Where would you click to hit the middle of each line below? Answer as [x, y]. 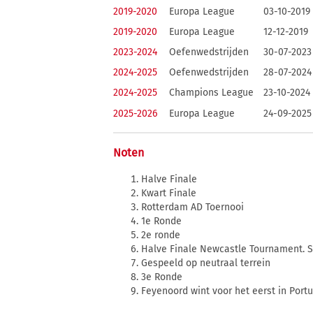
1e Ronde [161, 221]
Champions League [211, 93]
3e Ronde [162, 277]
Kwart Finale [169, 193]
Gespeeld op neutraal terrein [206, 263]
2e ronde [161, 235]
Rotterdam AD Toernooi [192, 207]
